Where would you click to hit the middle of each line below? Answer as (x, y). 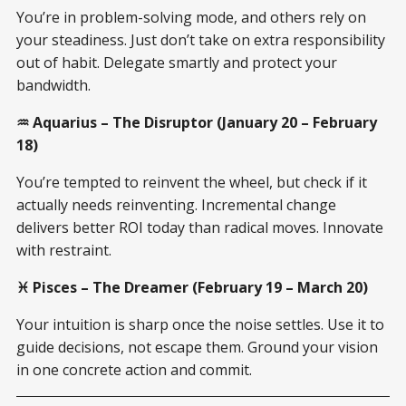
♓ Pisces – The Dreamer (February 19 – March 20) (192, 287)
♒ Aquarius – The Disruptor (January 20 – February (197, 122)
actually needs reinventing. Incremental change (176, 204)
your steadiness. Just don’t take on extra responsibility (201, 39)
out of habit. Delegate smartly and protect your (177, 62)
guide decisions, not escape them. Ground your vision (197, 347)
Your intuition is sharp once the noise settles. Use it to (200, 324)
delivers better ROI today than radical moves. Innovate (200, 227)
